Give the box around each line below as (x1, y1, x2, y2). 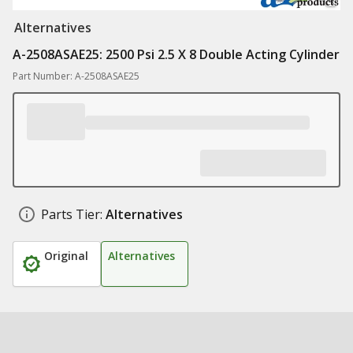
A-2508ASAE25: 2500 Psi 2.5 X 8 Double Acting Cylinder (13, 46, 340, 63)
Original (44, 248, 88, 263)
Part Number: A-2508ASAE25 (13, 69, 139, 83)
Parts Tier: (41, 206, 102, 223)
